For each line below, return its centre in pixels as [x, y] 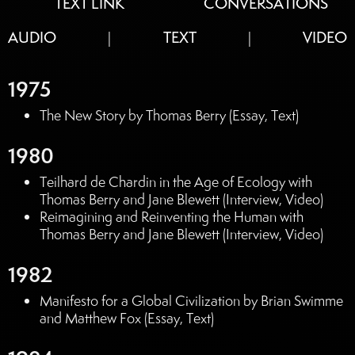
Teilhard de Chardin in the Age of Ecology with [176, 182]
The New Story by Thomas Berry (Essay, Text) [169, 116]
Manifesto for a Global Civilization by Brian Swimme [191, 301]
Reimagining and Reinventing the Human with [172, 217]
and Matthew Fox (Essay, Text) [127, 319]
